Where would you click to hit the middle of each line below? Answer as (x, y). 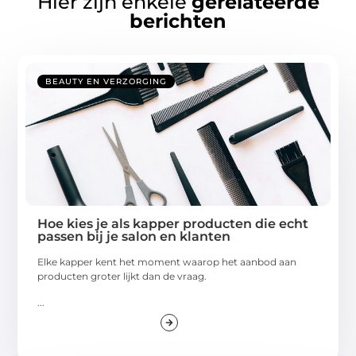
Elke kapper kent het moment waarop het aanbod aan (167, 262)
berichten (178, 21)
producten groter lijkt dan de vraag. (122, 277)
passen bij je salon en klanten (134, 237)
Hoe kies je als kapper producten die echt (173, 224)
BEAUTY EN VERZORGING (106, 82)
